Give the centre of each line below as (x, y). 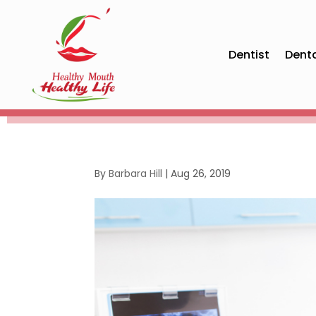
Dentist (249, 54)
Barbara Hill (136, 174)
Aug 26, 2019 (201, 174)
